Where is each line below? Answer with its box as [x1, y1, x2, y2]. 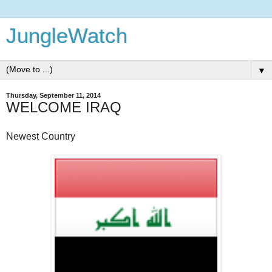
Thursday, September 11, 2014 [6, 92, 101, 99]
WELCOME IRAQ [6, 99, 121, 115]
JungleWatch [6, 24, 127, 47]
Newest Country [6, 131, 75, 141]
